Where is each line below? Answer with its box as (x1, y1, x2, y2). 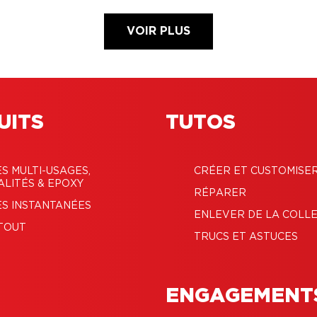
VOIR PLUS (127, 25, 190, 37)
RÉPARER (194, 188, 246, 198)
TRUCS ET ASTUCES (194, 231, 298, 242)
